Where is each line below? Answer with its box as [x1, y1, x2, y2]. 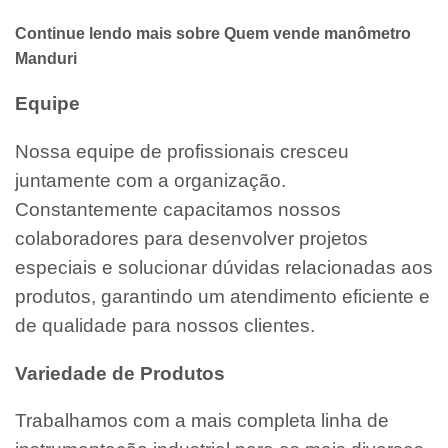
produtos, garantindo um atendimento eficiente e [15, 286, 430, 308]
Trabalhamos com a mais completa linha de [15, 410, 389, 432]
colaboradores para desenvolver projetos [15, 228, 368, 250]
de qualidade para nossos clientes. [15, 315, 315, 337]
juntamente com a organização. [15, 170, 286, 192]
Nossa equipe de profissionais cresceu [15, 141, 349, 163]
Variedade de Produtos [15, 362, 225, 384]
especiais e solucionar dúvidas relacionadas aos [15, 257, 433, 279]
